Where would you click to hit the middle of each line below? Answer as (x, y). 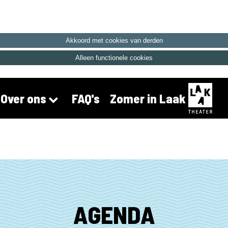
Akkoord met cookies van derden (114, 40)
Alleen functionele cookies (114, 58)
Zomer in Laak (148, 98)
